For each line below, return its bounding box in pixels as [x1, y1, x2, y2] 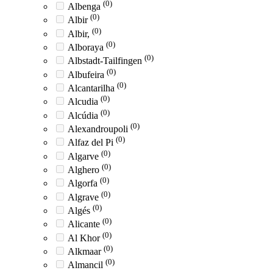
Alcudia [68, 96, 101, 107]
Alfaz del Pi [68, 137, 116, 148]
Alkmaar [68, 246, 104, 257]
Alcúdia [68, 110, 101, 121]
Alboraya [68, 41, 106, 52]
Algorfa [68, 178, 100, 189]
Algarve [68, 151, 101, 161]
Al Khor [68, 232, 102, 243]
